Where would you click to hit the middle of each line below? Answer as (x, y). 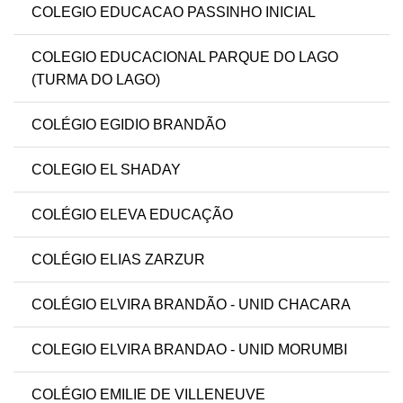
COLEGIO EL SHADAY (106, 170)
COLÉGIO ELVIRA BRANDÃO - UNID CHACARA (191, 305)
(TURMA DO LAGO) (96, 80)
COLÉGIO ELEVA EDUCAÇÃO (132, 215)
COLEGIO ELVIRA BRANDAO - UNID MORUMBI (189, 350)
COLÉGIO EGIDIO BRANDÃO (129, 125)
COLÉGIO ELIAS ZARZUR (118, 260)
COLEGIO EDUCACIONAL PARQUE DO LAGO (185, 58)
